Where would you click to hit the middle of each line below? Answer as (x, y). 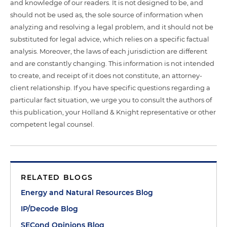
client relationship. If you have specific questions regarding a (110, 88)
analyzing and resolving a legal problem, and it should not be (112, 27)
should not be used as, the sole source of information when (107, 15)
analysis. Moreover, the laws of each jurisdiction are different (109, 51)
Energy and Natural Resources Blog (87, 193)
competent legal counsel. (52, 124)
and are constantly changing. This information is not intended (112, 63)
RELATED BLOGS (57, 177)
